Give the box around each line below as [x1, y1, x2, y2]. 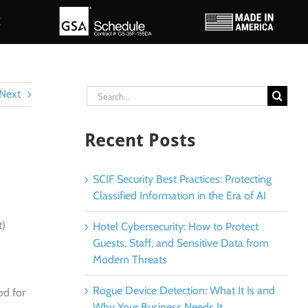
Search [85, 87, 118, 100]
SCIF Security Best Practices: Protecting [92, 173, 272, 186]
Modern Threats [92, 253, 167, 266]
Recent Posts [84, 130, 196, 151]
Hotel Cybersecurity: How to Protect [92, 220, 258, 233]
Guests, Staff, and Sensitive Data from [92, 236, 269, 250]
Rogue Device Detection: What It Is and [92, 284, 275, 297]
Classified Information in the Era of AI [92, 189, 266, 202]
